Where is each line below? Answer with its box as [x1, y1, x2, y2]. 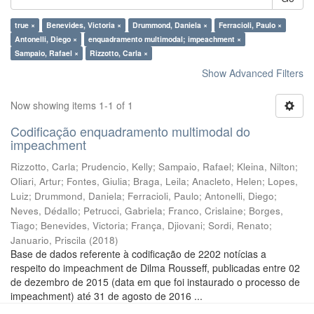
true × [15, 20, 35, 30]
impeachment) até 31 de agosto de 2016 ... [11, 289, 203, 303]
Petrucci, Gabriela [83, 204, 163, 217]
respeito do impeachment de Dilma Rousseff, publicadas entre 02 [11, 261, 300, 275]
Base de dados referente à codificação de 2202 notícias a [11, 247, 266, 261]
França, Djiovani [131, 219, 203, 232]
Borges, [249, 204, 283, 217]
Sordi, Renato [208, 219, 269, 232]
